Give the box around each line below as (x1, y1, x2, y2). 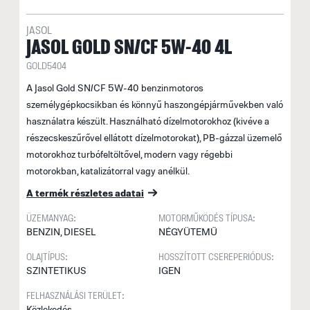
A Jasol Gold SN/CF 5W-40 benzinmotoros (26, 82, 203, 93)
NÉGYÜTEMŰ (158, 226, 217, 237)
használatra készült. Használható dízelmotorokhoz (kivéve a (26, 115, 269, 127)
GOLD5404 (26, 60, 66, 71)
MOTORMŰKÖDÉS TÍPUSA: (158, 212, 255, 224)
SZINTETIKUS (26, 264, 86, 276)
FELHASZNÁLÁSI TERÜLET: (26, 289, 124, 301)
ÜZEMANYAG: (26, 212, 75, 224)
